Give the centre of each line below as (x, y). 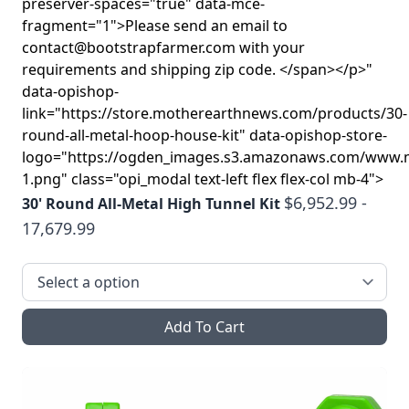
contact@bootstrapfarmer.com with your (163, 47)
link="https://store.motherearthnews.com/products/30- (215, 113)
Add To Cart (204, 326)
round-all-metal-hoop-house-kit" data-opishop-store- (204, 135)
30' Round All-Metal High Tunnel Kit (151, 203)
